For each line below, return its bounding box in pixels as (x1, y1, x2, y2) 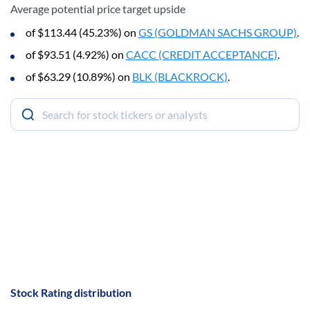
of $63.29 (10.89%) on (26, 70, 132, 83)
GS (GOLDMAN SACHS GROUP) (138, 26, 297, 39)
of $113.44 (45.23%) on (26, 26, 138, 39)
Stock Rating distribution (10, 286, 131, 299)
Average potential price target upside (10, 2, 185, 15)
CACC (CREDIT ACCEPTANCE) (126, 48, 277, 61)
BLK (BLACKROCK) (132, 70, 228, 83)
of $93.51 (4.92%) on (26, 48, 126, 61)
